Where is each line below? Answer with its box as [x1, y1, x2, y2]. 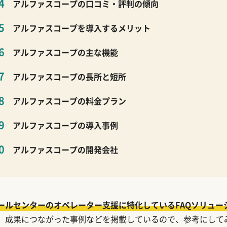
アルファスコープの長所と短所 [13, 70, 126, 83]
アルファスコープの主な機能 [13, 46, 118, 58]
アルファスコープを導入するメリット [13, 22, 150, 34]
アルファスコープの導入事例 [13, 119, 118, 131]
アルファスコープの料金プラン [13, 95, 126, 107]
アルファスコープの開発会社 [13, 143, 118, 156]
